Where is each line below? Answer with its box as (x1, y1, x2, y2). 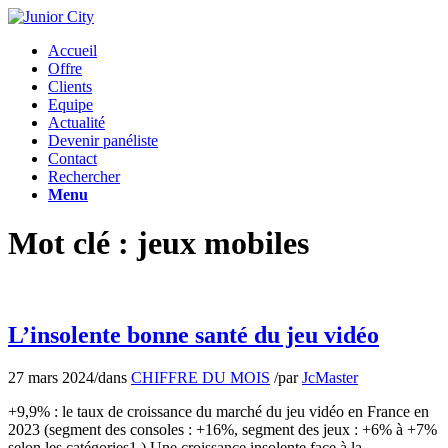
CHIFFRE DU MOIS (131, 368, 270, 386)
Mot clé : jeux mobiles (8, 225, 309, 262)
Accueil (48, 42, 97, 59)
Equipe (48, 96, 93, 113)
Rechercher (48, 168, 120, 185)
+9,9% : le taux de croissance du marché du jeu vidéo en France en (8, 402, 429, 420)
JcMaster (302, 368, 358, 386)
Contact (48, 150, 97, 167)
